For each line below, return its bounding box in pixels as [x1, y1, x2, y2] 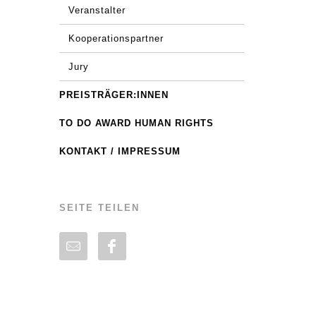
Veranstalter [68, 5, 126, 16]
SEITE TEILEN [59, 202, 140, 213]
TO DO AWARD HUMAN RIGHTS [59, 118, 214, 128]
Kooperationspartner [68, 33, 164, 44]
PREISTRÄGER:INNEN [59, 90, 169, 100]
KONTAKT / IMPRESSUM [59, 146, 181, 157]
